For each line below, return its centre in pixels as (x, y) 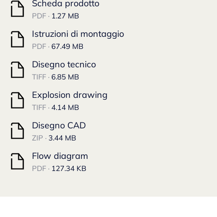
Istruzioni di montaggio (78, 34)
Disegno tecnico (64, 64)
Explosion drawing (70, 95)
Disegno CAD (59, 125)
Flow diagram (60, 156)
